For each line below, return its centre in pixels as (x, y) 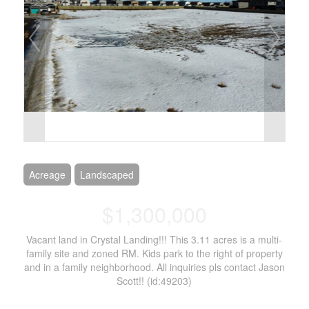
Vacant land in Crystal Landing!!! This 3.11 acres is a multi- (154, 239)
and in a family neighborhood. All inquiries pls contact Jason (154, 267)
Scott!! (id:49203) (154, 281)
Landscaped (107, 175)
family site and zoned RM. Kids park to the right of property (154, 253)
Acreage (47, 175)
